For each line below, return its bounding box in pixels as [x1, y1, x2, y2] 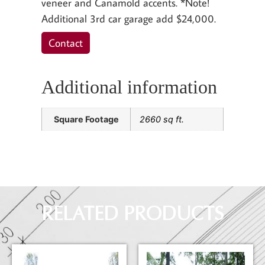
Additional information [41, 76, 217, 98]
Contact [49, 35, 83, 50]
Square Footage [53, 114, 119, 125]
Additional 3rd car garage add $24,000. [41, 11, 216, 25]
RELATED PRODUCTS [41, 202, 224, 225]
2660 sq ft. [140, 114, 184, 125]
